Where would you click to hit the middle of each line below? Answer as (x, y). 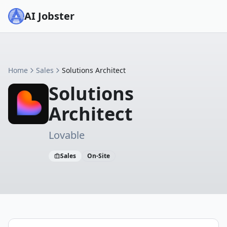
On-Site (99, 156)
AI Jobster (49, 16)
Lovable (67, 135)
